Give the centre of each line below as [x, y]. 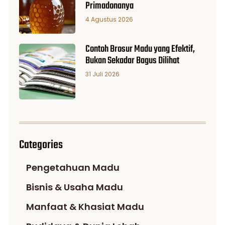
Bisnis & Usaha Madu [75, 187]
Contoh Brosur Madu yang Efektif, [140, 49]
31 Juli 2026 [102, 74]
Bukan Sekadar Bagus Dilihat [132, 61]
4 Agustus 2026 [109, 20]
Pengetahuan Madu [73, 168]
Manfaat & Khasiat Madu [85, 207]
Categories [41, 145]
